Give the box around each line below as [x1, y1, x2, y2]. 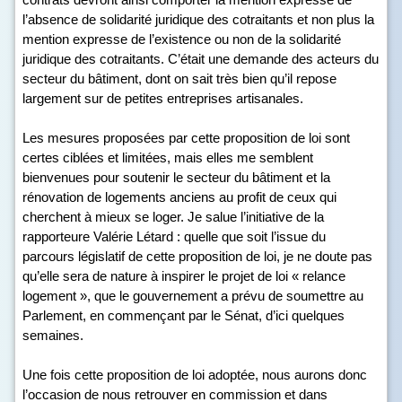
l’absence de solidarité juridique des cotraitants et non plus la [22, 12, 374, 27]
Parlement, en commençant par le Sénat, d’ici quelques [22, 308, 345, 323]
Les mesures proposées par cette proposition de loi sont [22, 130, 350, 145]
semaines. [22, 328, 83, 343]
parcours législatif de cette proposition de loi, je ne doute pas [22, 249, 372, 264]
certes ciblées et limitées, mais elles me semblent [22, 150, 313, 165]
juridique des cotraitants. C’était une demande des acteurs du [22, 51, 379, 66]
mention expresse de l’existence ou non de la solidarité [22, 31, 341, 47]
